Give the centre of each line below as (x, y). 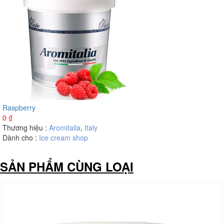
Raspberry (19, 108)
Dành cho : (21, 138)
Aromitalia (65, 128)
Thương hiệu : (26, 128)
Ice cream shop (63, 138)
